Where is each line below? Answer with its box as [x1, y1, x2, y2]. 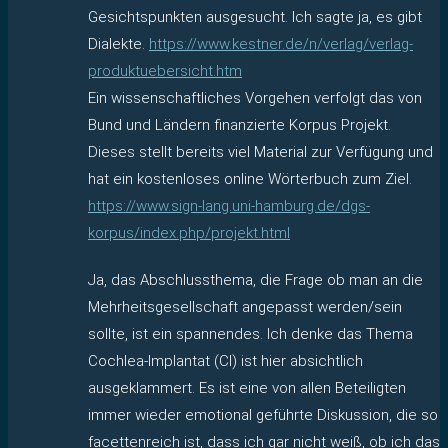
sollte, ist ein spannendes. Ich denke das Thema [88, 324, 413, 343]
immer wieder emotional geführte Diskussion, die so [88, 405, 438, 424]
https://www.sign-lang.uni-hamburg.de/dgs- [88, 196, 370, 215]
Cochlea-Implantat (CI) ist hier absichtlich [88, 351, 363, 370]
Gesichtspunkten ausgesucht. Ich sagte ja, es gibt [88, 7, 422, 26]
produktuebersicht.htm [88, 61, 242, 80]
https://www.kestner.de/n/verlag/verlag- [149, 34, 413, 53]
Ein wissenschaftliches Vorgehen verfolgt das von [88, 88, 422, 107]
